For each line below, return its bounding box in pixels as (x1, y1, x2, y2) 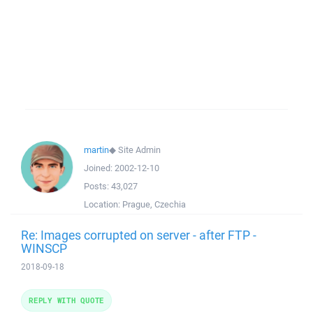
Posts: (84, 180, 111, 192)
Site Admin (118, 144, 161, 156)
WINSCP (21, 240, 67, 256)
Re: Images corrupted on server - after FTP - (21, 226, 256, 243)
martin (84, 144, 109, 156)
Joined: (84, 162, 115, 174)
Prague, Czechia (122, 198, 186, 210)
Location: (84, 198, 122, 210)
